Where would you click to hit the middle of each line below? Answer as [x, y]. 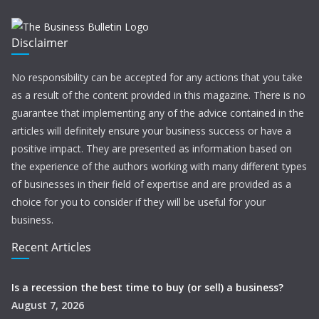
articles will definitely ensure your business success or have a [151, 131]
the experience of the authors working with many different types [159, 166]
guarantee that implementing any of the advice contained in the [158, 113]
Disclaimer [40, 43]
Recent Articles [51, 247]
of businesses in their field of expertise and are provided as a [151, 184]
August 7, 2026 [48, 305]
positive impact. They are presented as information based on [152, 148]
